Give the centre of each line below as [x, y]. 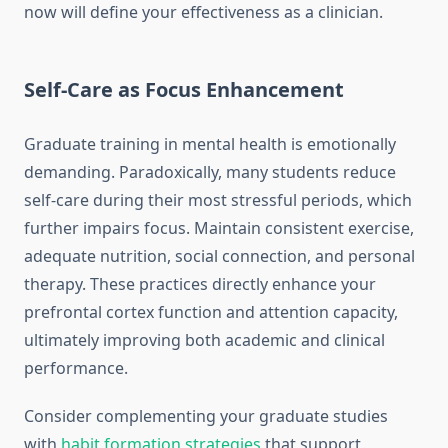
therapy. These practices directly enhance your [200, 284]
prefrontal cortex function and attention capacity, [211, 312]
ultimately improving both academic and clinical [204, 340]
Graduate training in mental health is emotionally [210, 144]
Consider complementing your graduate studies [206, 416]
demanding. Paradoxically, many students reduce [210, 172]
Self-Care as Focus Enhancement [184, 90]
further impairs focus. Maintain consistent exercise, [219, 228]
